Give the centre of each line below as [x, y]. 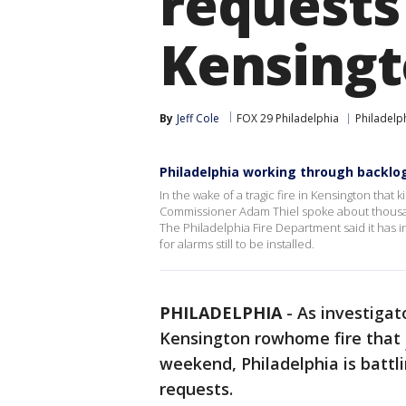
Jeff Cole [198, 118]
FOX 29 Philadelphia [288, 118]
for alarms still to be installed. [237, 244]
